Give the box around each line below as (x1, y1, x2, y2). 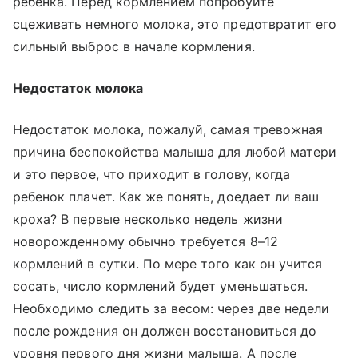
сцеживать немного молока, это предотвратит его (13, 16, 337, 32)
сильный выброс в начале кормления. (13, 38, 255, 54)
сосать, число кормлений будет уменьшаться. (13, 278, 308, 294)
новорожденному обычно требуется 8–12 (13, 233, 278, 249)
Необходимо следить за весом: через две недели (13, 300, 330, 316)
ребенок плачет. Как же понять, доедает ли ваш (13, 189, 320, 205)
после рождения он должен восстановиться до (13, 323, 317, 339)
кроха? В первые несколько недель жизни (13, 211, 283, 227)
